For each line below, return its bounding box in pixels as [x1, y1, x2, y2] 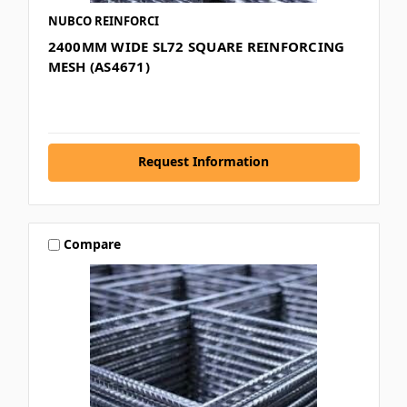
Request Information [138, 152, 269, 170]
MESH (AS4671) [47, 56, 150, 75]
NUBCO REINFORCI [47, 12, 159, 29]
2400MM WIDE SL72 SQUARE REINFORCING [47, 36, 345, 55]
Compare [64, 235, 122, 253]
